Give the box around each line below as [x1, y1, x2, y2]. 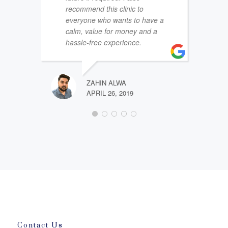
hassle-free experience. [65, 37, 141, 47]
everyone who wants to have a [65, 14, 164, 25]
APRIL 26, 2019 [86, 88, 133, 98]
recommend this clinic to [65, 3, 144, 14]
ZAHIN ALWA [86, 77, 126, 88]
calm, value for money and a [65, 25, 157, 36]
